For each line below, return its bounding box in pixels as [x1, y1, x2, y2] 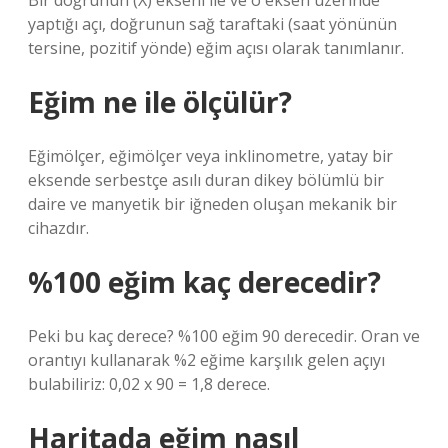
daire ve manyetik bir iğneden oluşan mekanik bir [28, 193, 397, 215]
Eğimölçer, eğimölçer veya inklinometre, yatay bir [28, 145, 393, 167]
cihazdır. [28, 217, 89, 239]
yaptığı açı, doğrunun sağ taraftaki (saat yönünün [28, 13, 397, 35]
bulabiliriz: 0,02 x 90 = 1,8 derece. [28, 373, 270, 395]
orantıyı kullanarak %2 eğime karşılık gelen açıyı [28, 349, 385, 371]
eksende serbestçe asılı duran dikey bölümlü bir [28, 169, 384, 191]
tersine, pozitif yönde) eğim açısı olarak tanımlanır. [28, 37, 404, 59]
